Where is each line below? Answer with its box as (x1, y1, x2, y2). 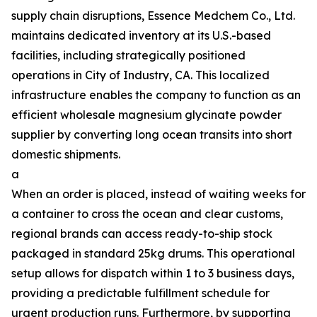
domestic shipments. (11, 147, 120, 161)
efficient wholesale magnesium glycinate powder (11, 108, 282, 122)
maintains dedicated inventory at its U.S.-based (11, 28, 271, 42)
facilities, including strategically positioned (11, 48, 246, 62)
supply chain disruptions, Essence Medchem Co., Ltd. (11, 8, 295, 23)
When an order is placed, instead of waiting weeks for (11, 187, 306, 201)
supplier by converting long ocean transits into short (11, 127, 292, 142)
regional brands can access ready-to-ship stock (11, 226, 272, 241)
